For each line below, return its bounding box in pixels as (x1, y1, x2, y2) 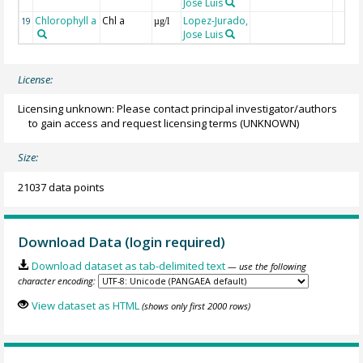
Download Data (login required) (18, 232, 226, 251)
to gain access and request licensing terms (28, 115, 238, 130)
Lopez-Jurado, (183, 13, 249, 28)
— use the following (227, 260, 306, 273)
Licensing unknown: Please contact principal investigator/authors (18, 100, 338, 116)
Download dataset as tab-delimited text (31, 258, 225, 274)
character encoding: (18, 275, 96, 288)
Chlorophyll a (35, 13, 97, 28)
